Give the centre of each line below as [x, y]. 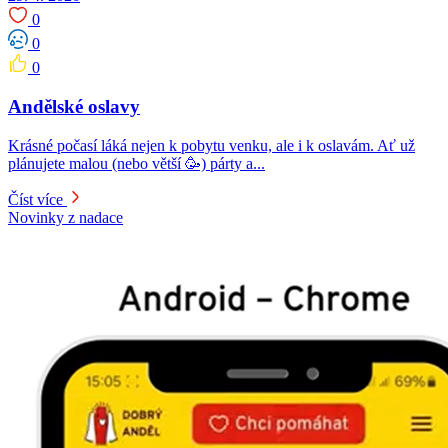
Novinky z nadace [65, 217]
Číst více [35, 199]
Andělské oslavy [74, 106]
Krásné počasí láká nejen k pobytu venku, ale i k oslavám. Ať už [211, 145]
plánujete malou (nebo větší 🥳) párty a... [136, 163]
